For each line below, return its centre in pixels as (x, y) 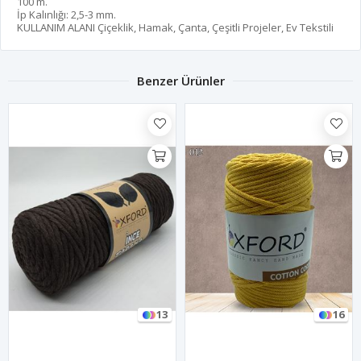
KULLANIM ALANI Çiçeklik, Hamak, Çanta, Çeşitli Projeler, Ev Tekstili (175, 27)
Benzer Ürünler (180, 80)
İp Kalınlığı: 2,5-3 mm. (66, 14)
